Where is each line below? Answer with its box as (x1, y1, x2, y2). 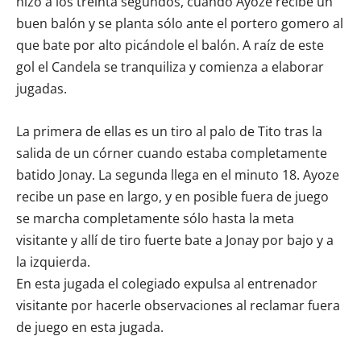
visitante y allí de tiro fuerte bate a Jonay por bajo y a (16, 231, 334, 249)
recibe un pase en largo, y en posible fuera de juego (16, 188, 329, 205)
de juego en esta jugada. (16, 318, 164, 336)
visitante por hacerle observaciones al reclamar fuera (16, 297, 340, 314)
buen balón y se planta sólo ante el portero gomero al (16, 15, 343, 32)
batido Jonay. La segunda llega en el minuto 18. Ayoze (16, 166, 339, 184)
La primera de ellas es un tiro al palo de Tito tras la (16, 122, 322, 140)
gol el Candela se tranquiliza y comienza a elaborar (16, 58, 324, 76)
